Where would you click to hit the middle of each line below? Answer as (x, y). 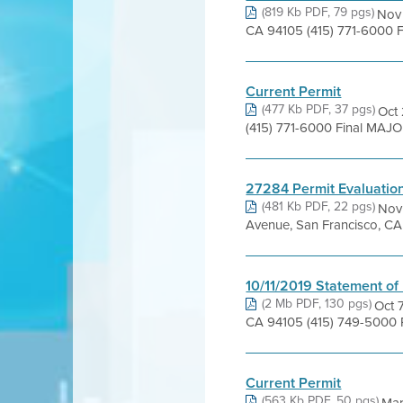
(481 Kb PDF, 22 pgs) (319, 206)
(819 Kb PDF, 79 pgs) (318, 12)
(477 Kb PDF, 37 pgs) (319, 109)
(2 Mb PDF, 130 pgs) (317, 304)
